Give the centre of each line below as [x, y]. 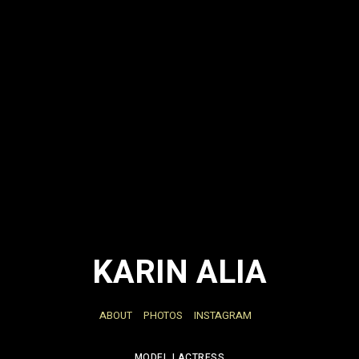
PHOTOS [163, 316]
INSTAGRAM [222, 316]
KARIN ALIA [179, 273]
